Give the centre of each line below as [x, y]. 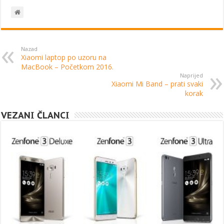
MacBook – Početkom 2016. [67, 67]
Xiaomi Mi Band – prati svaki [157, 84]
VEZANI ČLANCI [35, 115]
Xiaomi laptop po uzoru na [64, 57]
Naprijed [191, 75]
